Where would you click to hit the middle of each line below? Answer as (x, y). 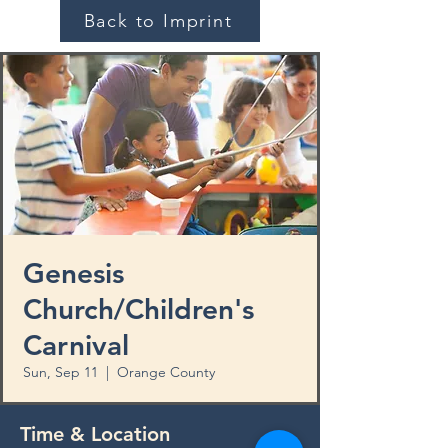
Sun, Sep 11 (60, 372)
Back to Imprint (158, 21)
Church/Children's (138, 309)
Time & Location (95, 434)
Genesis (73, 273)
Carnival (76, 345)
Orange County (166, 372)
